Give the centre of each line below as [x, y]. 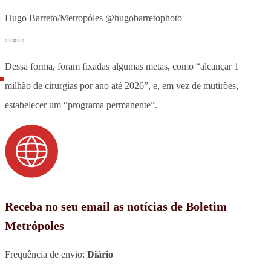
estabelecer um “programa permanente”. [81, 105]
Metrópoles [34, 225]
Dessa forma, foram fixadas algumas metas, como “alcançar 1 [122, 66]
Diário [100, 254]
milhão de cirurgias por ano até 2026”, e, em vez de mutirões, [122, 85]
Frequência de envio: [46, 254]
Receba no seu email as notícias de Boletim [116, 206]
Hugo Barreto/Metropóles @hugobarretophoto [93, 18]
